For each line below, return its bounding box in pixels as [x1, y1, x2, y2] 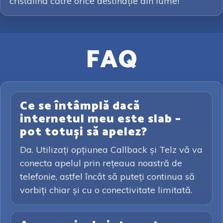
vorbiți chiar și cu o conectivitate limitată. [20, 184, 192, 196]
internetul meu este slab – [20, 110, 181, 129]
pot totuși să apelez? [20, 122, 147, 142]
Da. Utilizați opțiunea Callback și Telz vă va [20, 144, 203, 155]
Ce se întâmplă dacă [20, 97, 140, 116]
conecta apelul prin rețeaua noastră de [20, 157, 182, 169]
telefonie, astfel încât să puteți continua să [20, 171, 195, 182]
